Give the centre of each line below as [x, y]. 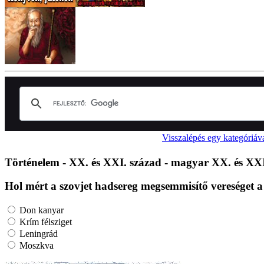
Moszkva [35, 246]
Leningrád [37, 234]
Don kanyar [40, 210]
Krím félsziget [44, 222]
